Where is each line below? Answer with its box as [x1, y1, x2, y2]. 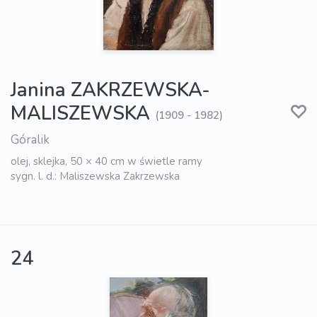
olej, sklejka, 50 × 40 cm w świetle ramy [11, 154, 202, 169]
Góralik [11, 132, 50, 149]
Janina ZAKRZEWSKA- [11, 77, 210, 104]
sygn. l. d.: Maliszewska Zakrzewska [11, 169, 180, 184]
